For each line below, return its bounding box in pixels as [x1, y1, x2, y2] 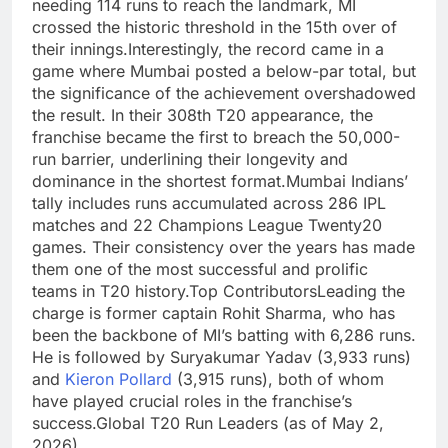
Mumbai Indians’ [286, 171, 408, 192]
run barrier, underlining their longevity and [32, 149, 348, 170]
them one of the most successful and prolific [32, 259, 368, 280]
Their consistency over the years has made [92, 237, 415, 258]
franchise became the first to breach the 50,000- [32, 127, 400, 148]
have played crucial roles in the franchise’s [32, 391, 352, 412]
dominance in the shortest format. [32, 171, 286, 192]
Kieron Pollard [65, 369, 172, 390]
